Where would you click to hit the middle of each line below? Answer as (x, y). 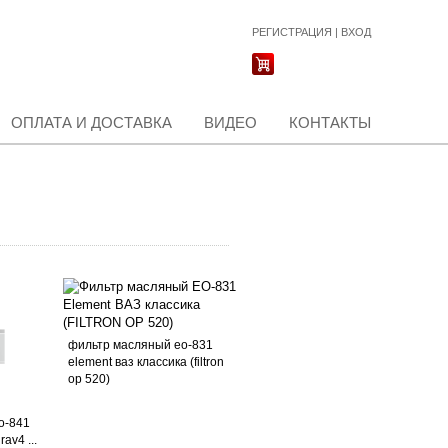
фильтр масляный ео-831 (140, 345)
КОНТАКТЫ (330, 122)
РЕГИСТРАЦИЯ (292, 32)
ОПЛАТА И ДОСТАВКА (91, 122)
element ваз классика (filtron (145, 362)
